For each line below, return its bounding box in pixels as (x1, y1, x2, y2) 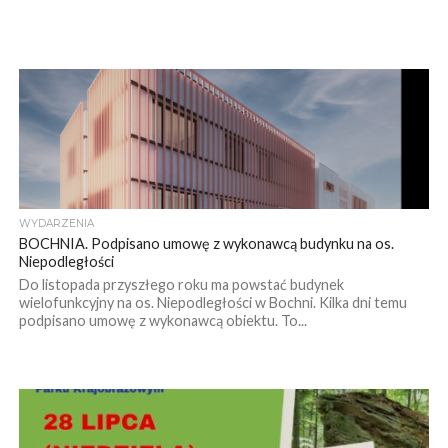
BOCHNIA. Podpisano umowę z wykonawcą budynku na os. (18, 234, 394, 252)
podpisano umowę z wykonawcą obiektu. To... (18, 311, 307, 329)
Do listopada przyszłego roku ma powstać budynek (18, 275, 344, 293)
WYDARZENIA (18, 216, 94, 230)
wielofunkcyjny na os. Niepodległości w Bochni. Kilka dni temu (18, 293, 407, 311)
